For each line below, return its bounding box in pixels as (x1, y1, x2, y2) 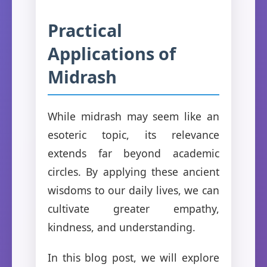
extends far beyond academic (48, 145, 219, 160)
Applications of (48, 41, 176, 65)
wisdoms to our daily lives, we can (48, 182, 219, 197)
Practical (48, 18, 122, 42)
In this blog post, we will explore (48, 250, 219, 265)
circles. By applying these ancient (48, 164, 219, 179)
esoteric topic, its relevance (48, 127, 219, 142)
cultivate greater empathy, (48, 201, 219, 216)
